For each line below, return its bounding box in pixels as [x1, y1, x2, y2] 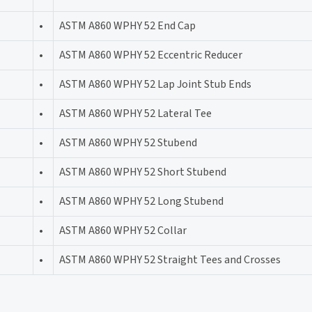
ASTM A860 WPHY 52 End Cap [59, 17, 196, 33]
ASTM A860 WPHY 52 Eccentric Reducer [59, 47, 242, 63]
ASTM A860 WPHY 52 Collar [59, 222, 187, 238]
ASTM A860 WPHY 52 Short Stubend [59, 164, 226, 180]
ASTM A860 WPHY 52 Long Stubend [59, 193, 224, 209]
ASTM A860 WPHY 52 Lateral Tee [59, 105, 212, 121]
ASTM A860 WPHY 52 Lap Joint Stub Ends [59, 76, 251, 92]
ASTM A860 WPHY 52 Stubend [59, 134, 197, 150]
